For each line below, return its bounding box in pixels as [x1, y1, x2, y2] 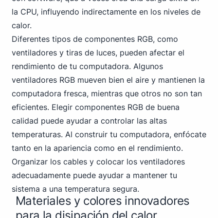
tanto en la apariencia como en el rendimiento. [12, 143, 183, 153]
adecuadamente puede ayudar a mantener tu [12, 170, 177, 180]
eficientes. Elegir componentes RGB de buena [12, 102, 180, 112]
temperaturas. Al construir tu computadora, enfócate [12, 129, 206, 139]
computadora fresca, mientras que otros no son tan [12, 89, 202, 98]
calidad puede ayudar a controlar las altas [12, 116, 167, 126]
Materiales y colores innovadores [16, 194, 190, 208]
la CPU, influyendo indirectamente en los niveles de [12, 7, 200, 17]
